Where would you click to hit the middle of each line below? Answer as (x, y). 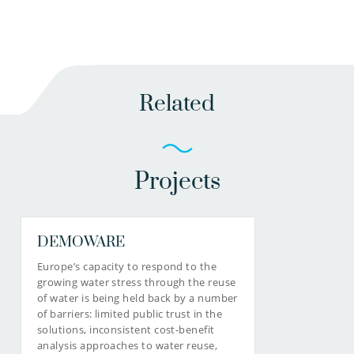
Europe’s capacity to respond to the (127, 267)
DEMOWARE (81, 243)
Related (177, 104)
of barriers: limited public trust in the (130, 314)
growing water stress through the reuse (137, 282)
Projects (177, 182)
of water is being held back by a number (137, 298)
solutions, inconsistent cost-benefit (126, 330)
